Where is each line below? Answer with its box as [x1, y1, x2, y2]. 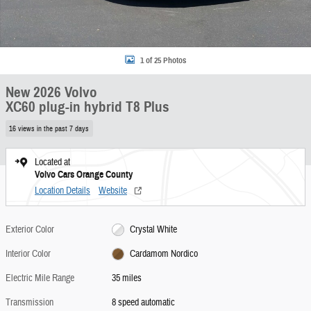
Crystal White [129, 223, 177, 236]
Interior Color [6, 247, 51, 260]
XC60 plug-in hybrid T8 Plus [6, 98, 169, 116]
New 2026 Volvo [6, 83, 97, 101]
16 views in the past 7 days [9, 124, 90, 133]
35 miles [112, 271, 142, 285]
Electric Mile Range [6, 271, 74, 285]
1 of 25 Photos [140, 55, 186, 65]
